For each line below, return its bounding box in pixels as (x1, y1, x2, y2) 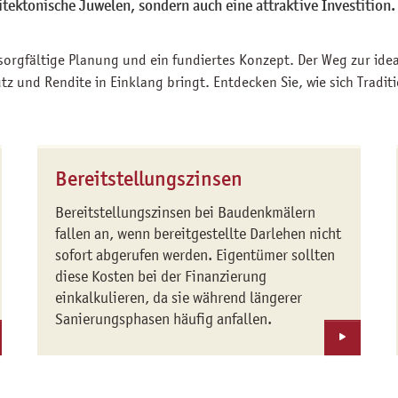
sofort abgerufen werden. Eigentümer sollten (55, 246, 336, 264)
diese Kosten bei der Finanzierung (55, 267, 267, 285)
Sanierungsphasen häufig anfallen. (55, 310, 273, 328)
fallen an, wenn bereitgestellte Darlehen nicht (55, 225, 342, 243)
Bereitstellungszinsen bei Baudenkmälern (55, 203, 316, 221)
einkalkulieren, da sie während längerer (55, 289, 303, 306)
